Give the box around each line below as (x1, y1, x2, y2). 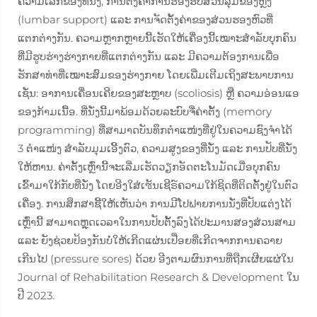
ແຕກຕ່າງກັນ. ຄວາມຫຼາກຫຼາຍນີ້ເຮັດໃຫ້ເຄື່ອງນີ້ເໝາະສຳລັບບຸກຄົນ (18, 31, 296, 45)
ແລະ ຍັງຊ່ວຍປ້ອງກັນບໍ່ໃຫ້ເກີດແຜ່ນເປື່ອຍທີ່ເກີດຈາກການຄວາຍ (18, 234, 282, 247)
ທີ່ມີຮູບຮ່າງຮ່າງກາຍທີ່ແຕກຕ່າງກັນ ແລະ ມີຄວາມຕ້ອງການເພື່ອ (18, 50, 279, 63)
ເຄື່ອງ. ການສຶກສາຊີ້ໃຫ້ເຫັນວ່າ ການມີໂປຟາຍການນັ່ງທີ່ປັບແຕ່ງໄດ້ (18, 197, 292, 210)
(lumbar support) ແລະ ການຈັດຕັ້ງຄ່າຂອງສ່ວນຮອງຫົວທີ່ (18, 13, 273, 26)
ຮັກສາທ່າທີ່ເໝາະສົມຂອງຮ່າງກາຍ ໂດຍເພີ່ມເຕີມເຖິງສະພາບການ (18, 68, 294, 81)
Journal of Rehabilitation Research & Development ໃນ (18, 270, 299, 284)
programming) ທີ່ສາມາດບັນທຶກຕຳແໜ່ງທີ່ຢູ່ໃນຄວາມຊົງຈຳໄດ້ (18, 123, 292, 137)
